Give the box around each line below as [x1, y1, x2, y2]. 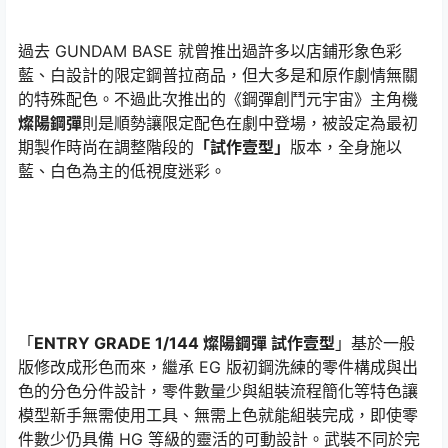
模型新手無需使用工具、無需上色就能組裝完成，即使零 [18, 405, 418, 425]
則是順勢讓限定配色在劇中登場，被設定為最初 [82, 113, 418, 133]
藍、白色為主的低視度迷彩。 [18, 161, 226, 181]
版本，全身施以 [290, 137, 402, 157]
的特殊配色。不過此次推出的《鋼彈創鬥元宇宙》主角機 [18, 89, 418, 109]
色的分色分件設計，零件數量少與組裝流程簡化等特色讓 [18, 381, 418, 401]
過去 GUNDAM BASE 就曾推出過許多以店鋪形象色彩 [18, 41, 402, 61]
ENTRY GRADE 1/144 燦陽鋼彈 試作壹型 [34, 333, 335, 353]
